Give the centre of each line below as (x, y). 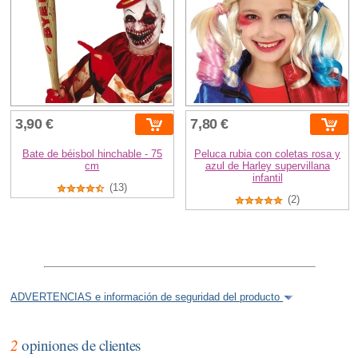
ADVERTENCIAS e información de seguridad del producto (147, 298)
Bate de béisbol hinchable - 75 (92, 154)
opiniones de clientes (79, 345)
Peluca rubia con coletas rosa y (268, 154)
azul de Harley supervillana (267, 166)
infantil (267, 178)
